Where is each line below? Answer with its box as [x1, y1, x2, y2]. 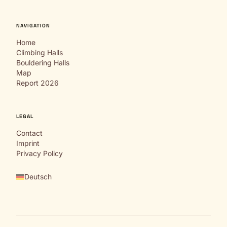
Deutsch [24, 172, 52, 181]
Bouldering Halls [16, 58, 69, 67]
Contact [16, 129, 43, 137]
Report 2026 [16, 79, 59, 87]
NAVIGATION [16, 22, 50, 29]
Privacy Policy [16, 149, 63, 158]
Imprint [16, 139, 40, 147]
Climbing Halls [16, 48, 63, 57]
